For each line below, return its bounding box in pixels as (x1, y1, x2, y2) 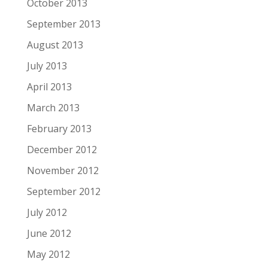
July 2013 (26, 59, 67, 73)
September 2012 (26, 185, 100, 199)
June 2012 (26, 227, 71, 240)
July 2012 (26, 206, 67, 220)
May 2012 (26, 248, 70, 261)
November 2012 (26, 164, 99, 178)
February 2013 (26, 122, 92, 136)
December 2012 (26, 143, 97, 157)
